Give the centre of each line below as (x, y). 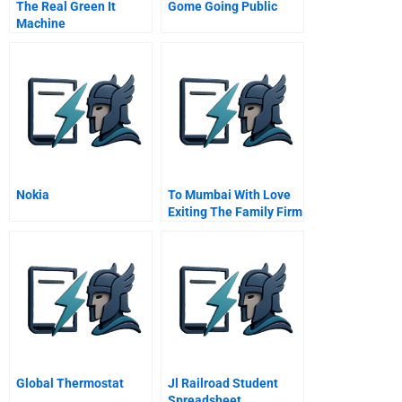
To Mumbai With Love (229, 194)
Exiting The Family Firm (235, 211)
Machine (41, 23)
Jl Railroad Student (223, 383)
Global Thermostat (70, 383)
